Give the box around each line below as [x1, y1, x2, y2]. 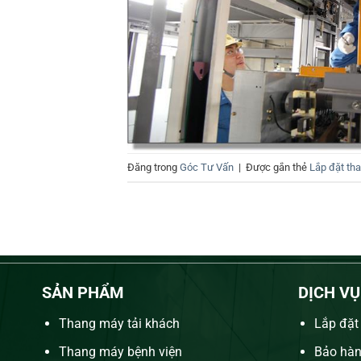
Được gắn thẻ [245, 160, 309, 173]
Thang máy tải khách [58, 316, 183, 332]
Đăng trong [127, 160, 180, 173]
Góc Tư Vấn [179, 160, 234, 173]
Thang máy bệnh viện [58, 343, 185, 359]
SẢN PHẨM [42, 283, 124, 303]
